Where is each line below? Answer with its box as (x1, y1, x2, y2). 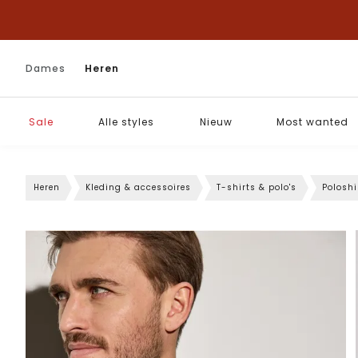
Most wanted (276, 114, 348, 129)
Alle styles (98, 114, 154, 129)
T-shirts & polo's (217, 181, 296, 193)
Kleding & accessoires (86, 181, 191, 193)
